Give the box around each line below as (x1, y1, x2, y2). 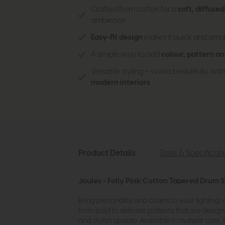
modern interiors (90, 79, 150, 87)
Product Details (78, 149, 136, 158)
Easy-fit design (90, 34, 143, 42)
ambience (90, 17, 126, 25)
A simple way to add (90, 51, 161, 59)
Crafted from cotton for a (90, 6, 178, 14)
